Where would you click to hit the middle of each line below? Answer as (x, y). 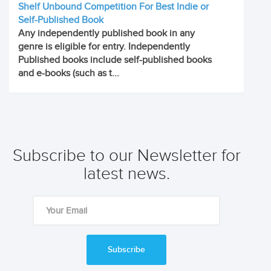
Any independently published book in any (106, 34)
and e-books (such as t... (69, 73)
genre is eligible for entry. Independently (104, 47)
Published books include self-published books (115, 60)
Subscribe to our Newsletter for (126, 156)
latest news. (126, 174)
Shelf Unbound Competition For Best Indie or (113, 7)
